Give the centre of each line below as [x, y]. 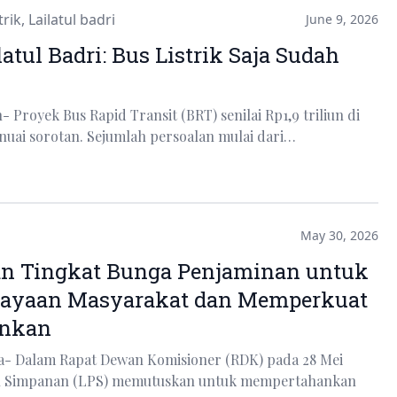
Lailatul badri [71, 19]
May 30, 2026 [339, 235]
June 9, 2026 [342, 19]
